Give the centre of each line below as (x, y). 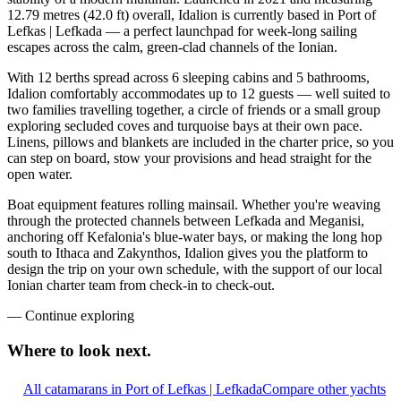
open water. (40, 175)
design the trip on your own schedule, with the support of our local (195, 269)
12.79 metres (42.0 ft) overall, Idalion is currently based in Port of (192, 15)
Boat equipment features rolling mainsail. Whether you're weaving (194, 205)
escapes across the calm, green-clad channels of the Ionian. (172, 47)
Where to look (59, 351)
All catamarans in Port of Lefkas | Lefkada (143, 388)
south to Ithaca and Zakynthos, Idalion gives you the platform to (188, 253)
